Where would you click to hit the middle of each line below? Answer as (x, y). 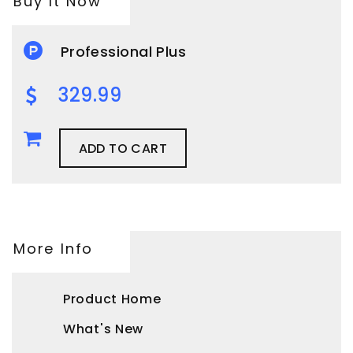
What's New (103, 329)
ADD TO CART (123, 149)
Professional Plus (123, 52)
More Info (54, 249)
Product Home (112, 299)
